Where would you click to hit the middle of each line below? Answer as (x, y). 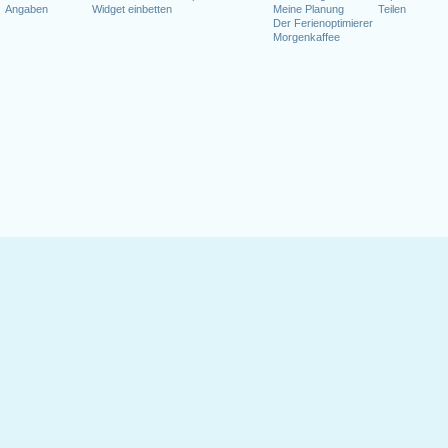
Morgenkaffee (306, 37)
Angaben (26, 9)
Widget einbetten (132, 9)
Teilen (392, 9)
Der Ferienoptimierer (323, 23)
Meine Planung (308, 9)
